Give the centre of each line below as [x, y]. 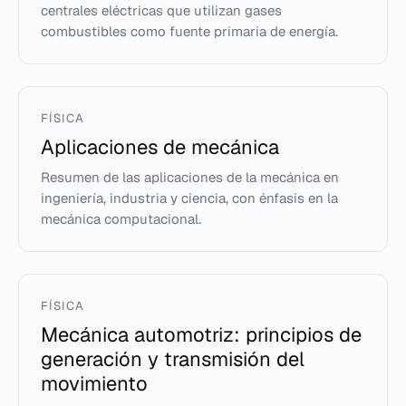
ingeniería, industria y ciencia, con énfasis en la [189, 198]
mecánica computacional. [121, 219]
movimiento [94, 383]
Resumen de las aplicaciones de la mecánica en [190, 177]
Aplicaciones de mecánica [160, 147]
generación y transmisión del [173, 359]
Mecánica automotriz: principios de [201, 334]
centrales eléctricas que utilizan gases [161, 10]
